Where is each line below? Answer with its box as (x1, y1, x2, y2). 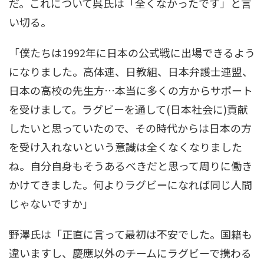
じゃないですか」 (9, 196, 93, 212)
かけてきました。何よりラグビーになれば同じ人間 (9, 177, 252, 193)
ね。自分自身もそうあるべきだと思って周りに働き (9, 158, 252, 174)
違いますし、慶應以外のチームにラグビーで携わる (9, 245, 252, 261)
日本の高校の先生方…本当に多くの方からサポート (9, 82, 253, 98)
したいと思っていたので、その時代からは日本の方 (9, 120, 252, 136)
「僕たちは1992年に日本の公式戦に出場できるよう (9, 45, 255, 61)
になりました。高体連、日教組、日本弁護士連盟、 (9, 64, 253, 80)
